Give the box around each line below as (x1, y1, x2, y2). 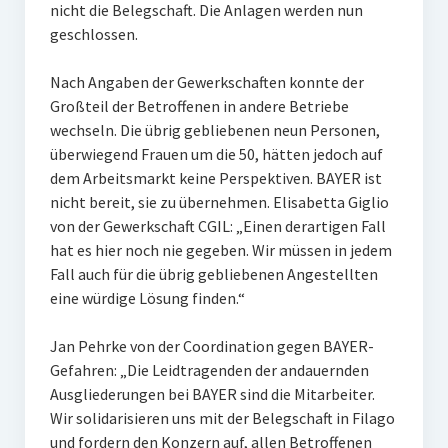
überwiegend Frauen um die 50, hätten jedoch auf (49, 144, 383, 164)
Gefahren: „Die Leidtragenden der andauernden (49, 360, 369, 380)
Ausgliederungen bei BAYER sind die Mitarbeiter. (49, 384, 375, 404)
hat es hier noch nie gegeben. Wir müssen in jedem (49, 240, 392, 260)
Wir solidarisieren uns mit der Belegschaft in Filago (49, 408, 395, 428)
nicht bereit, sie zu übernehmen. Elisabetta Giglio (49, 192, 389, 212)
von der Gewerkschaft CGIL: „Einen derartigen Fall (49, 216, 386, 236)
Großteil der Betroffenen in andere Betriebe (49, 96, 349, 116)
